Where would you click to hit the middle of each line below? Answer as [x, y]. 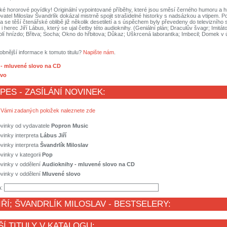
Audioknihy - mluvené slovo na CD [88, 164]
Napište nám [99, 52]
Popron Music [70, 126]
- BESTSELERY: [138, 204]
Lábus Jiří [53, 136]
